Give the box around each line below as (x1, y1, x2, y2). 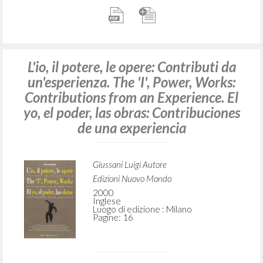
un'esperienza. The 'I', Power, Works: (28, 73, 235, 91)
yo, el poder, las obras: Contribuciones (23, 104, 240, 122)
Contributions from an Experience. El (25, 89, 238, 106)
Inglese (92, 195, 121, 207)
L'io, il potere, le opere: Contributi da (27, 58, 236, 76)
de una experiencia (77, 119, 186, 137)
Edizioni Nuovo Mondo (92, 173, 171, 184)
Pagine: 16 (92, 212, 133, 223)
